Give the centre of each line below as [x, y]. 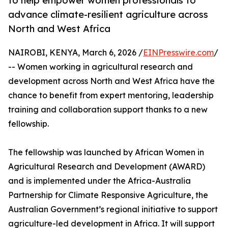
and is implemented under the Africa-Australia [99, 181]
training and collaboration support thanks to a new [108, 110]
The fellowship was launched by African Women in [106, 152]
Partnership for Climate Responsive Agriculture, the [108, 195]
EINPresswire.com [178, 53]
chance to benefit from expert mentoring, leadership [111, 95]
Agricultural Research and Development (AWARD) [107, 167]
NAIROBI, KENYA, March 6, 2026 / [76, 53]
